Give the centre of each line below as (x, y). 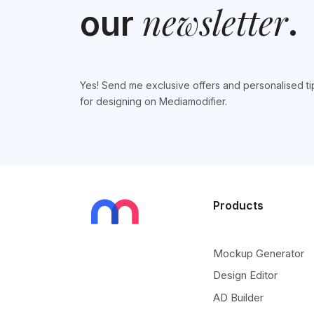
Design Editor (245, 275)
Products (238, 205)
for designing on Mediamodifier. (153, 101)
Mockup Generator (259, 253)
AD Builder (238, 297)
